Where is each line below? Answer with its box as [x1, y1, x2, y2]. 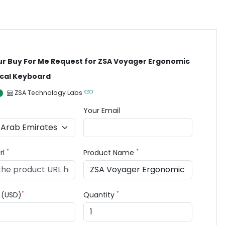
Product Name [83, 148, 137, 158]
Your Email [83, 105, 121, 116]
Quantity [83, 190, 117, 200]
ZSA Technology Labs [15, 88, 83, 97]
